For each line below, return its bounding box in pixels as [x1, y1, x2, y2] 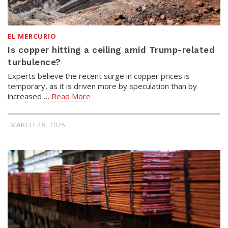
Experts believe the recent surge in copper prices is [8, 70, 190, 81]
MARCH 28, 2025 [10, 120, 66, 129]
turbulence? [8, 56, 61, 67]
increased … [8, 91, 51, 101]
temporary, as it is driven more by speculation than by [8, 80, 197, 91]
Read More [51, 91, 91, 101]
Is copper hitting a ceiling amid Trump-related [8, 44, 215, 55]
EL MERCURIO [8, 31, 56, 41]
